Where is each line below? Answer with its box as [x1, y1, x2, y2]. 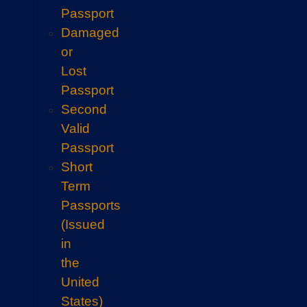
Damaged [61, 25, 120, 40]
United [61, 275, 100, 289]
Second [61, 102, 108, 116]
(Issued [61, 217, 106, 232]
